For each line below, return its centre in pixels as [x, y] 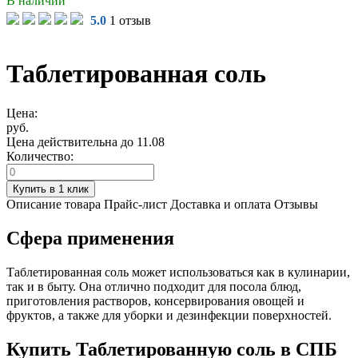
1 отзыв [130, 20]
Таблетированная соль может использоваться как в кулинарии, [178, 272]
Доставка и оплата [221, 204]
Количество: [40, 156]
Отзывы [296, 204]
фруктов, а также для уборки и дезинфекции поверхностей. [169, 315]
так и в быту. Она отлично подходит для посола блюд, [154, 286]
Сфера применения [90, 238]
